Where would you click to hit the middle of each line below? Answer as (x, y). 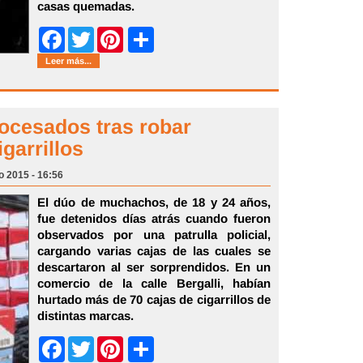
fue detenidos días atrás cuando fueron (154, 218)
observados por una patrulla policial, (154, 235)
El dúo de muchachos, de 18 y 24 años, (154, 202)
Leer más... (68, 61)
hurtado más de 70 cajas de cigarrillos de (154, 299)
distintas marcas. (85, 316)
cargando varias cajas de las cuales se (154, 251)
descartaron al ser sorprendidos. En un (154, 267)
